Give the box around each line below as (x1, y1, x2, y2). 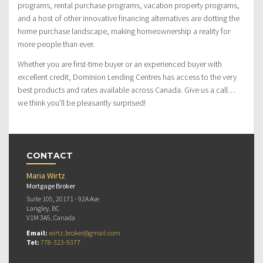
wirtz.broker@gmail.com (49, 228, 120, 238)
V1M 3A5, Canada (26, 213, 75, 222)
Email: (26, 228, 49, 238)
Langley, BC (26, 204, 59, 213)
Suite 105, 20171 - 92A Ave (26, 194, 99, 204)
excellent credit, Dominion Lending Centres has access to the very (18, 72, 237, 83)
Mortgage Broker (26, 181, 75, 191)
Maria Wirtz (26, 170, 65, 181)
